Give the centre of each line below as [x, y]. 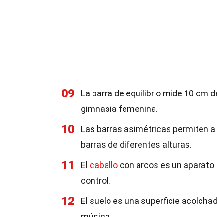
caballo [104, 165]
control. [96, 180]
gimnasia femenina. [119, 109]
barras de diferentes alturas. [136, 145]
